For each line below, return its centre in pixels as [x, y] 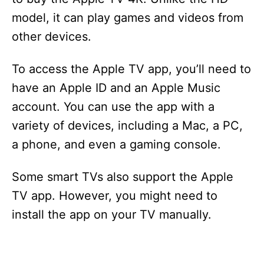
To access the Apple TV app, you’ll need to [131, 69]
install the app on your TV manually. [112, 214]
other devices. [52, 37]
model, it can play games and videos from [128, 18]
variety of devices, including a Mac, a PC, [127, 126]
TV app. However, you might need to [115, 196]
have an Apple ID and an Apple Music [116, 88]
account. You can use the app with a [113, 107]
